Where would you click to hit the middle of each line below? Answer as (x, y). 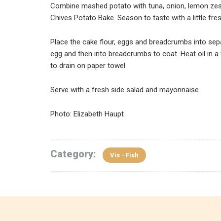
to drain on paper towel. (89, 66)
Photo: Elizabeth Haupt (87, 114)
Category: (74, 154)
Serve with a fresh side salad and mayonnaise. (125, 90)
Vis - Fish (124, 155)
